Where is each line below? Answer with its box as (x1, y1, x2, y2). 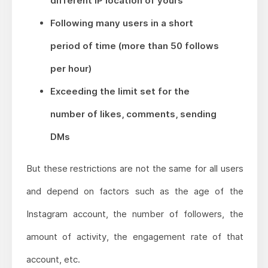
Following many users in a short (50, 17, 193, 29)
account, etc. (26, 254, 80, 266)
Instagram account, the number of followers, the (26, 208, 243, 220)
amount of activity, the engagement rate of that (26, 231, 243, 243)
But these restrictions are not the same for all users (26, 163, 243, 175)
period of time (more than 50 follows (50, 40, 219, 52)
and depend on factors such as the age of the (26, 185, 243, 197)
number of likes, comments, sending (50, 108, 217, 120)
